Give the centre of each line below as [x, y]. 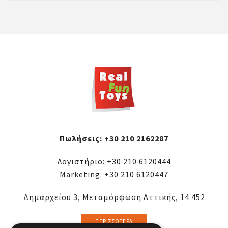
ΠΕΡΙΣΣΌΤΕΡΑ [114, 222]
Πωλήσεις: [82, 139]
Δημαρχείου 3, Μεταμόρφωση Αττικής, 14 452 [114, 197]
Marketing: [82, 174]
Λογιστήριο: [82, 162]
